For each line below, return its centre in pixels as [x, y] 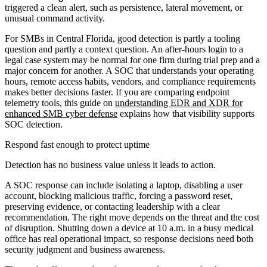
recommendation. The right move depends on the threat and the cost [132, 217]
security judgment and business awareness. [85, 249]
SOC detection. [34, 124]
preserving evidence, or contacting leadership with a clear [112, 206]
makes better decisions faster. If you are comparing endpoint [117, 92]
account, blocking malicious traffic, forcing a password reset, [119, 195]
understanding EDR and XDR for [179, 103]
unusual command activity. [55, 18]
